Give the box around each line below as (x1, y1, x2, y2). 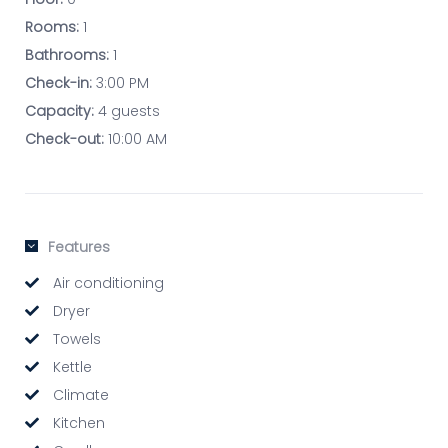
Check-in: (25, 73, 92, 94)
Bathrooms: (25, 45, 109, 66)
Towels (49, 329, 101, 350)
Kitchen (49, 413, 105, 434)
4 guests (94, 101, 160, 122)
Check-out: (25, 129, 104, 150)
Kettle (49, 357, 92, 378)
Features (48, 237, 110, 258)
